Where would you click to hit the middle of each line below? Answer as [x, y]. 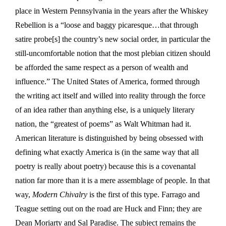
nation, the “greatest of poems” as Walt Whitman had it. [103, 124]
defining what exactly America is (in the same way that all [107, 152]
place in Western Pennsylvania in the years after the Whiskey [112, 11]
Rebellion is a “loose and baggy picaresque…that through [107, 25]
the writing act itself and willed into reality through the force [110, 95]
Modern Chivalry [61, 194]
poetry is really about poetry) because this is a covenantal [105, 166]
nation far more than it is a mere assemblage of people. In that [112, 180]
